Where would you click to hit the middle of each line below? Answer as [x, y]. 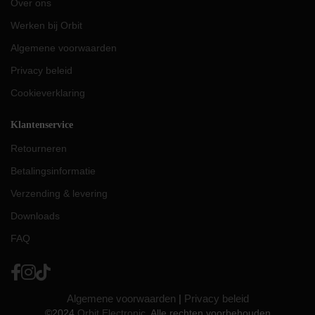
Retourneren [39, 148]
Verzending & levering [59, 193]
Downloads [35, 216]
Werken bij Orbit [46, 26]
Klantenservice [42, 125]
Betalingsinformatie [53, 171]
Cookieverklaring [48, 93]
